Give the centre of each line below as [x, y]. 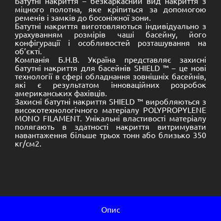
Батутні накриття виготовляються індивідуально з [110, 26]
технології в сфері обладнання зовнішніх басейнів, [110, 76]
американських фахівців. [61, 93]
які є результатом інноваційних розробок [110, 84]
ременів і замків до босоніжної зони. [83, 17]
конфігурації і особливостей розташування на [110, 42]
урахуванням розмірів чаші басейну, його [110, 34]
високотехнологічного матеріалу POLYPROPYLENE [110, 110]
